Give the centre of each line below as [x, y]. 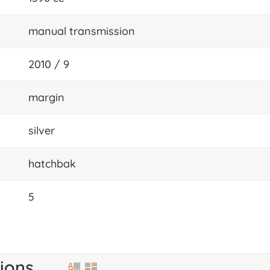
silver [42, 130]
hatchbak [52, 163]
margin [46, 97]
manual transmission [82, 31]
